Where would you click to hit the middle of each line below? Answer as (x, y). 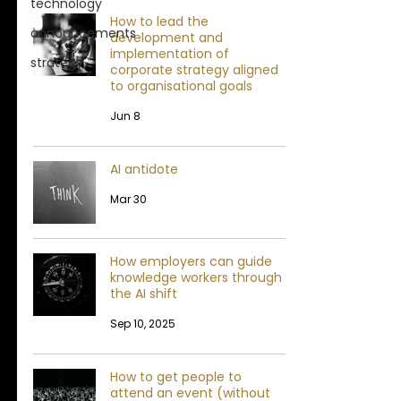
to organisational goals (181, 85)
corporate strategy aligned (194, 69)
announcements (83, 33)
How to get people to (176, 376)
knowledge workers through (196, 277)
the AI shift (144, 293)
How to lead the (159, 21)
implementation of (170, 53)
